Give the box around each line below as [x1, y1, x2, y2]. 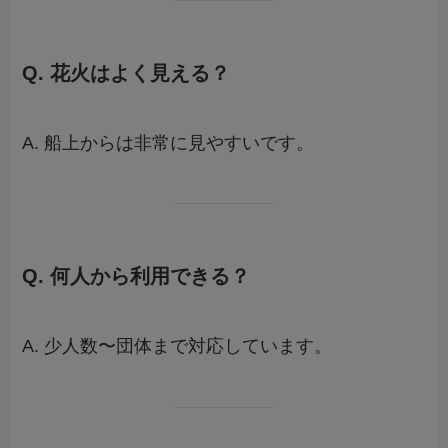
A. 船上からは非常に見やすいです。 [22, 132, 315, 153]
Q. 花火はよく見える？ [22, 62, 231, 85]
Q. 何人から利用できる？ [22, 265, 251, 288]
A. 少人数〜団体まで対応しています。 [22, 335, 333, 356]
